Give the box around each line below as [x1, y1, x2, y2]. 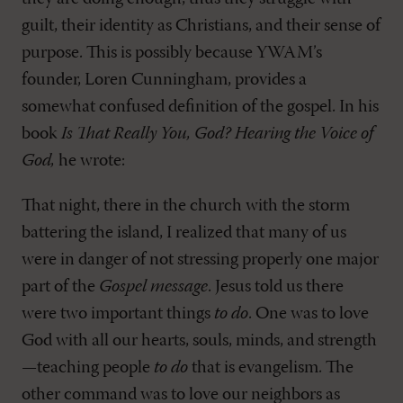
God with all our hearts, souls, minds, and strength [22, 332, 377, 350]
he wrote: [55, 152, 125, 170]
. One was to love [248, 305, 369, 323]
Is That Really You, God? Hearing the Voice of [61, 125, 373, 143]
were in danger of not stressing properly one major [22, 251, 379, 269]
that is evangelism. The [188, 359, 354, 377]
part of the [22, 278, 99, 296]
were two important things [22, 305, 214, 323]
